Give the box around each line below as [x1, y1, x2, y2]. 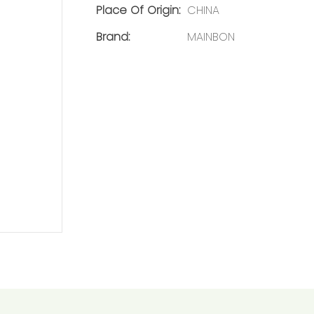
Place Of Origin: [96, 1, 180, 18]
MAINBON [187, 28, 235, 45]
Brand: [96, 28, 130, 45]
